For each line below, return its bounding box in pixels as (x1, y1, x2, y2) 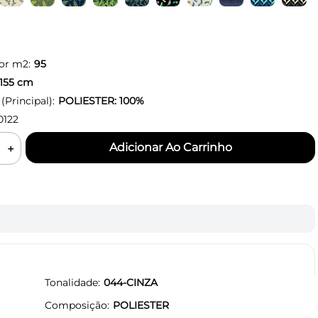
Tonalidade (45, 275, 98, 289)
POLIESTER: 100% (57, 94, 144, 107)
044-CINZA (104, 275, 158, 289)
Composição (45, 298, 107, 312)
